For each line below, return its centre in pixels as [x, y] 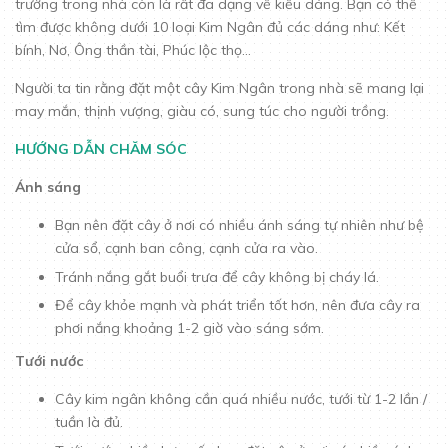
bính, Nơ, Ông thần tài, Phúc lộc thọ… [133, 50]
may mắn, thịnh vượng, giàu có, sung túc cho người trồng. [204, 111]
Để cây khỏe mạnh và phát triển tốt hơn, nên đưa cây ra [237, 305]
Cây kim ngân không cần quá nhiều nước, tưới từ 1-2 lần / [241, 399]
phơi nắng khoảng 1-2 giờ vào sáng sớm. [191, 328]
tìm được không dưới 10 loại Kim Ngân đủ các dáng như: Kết [210, 27]
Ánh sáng [48, 187]
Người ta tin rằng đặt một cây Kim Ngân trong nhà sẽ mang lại [219, 88]
